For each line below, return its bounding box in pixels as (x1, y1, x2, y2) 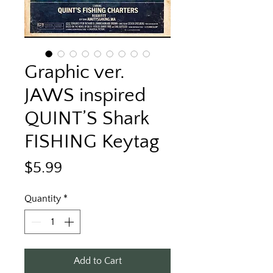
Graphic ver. (24, 62, 125, 83)
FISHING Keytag (24, 131, 159, 152)
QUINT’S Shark (24, 108, 149, 129)
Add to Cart (73, 255, 122, 266)
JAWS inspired (24, 85, 146, 106)
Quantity (24, 193, 61, 204)
